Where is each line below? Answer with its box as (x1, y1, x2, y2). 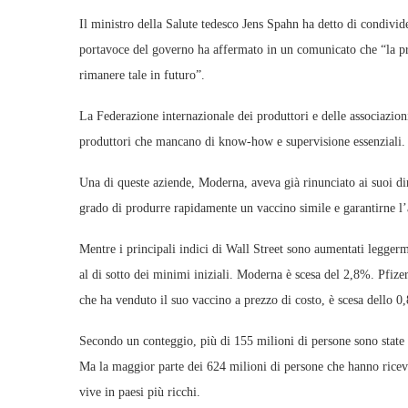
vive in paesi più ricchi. (79, 385, 200, 399)
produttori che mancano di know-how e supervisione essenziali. (79, 135, 405, 148)
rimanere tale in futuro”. (79, 68, 205, 82)
